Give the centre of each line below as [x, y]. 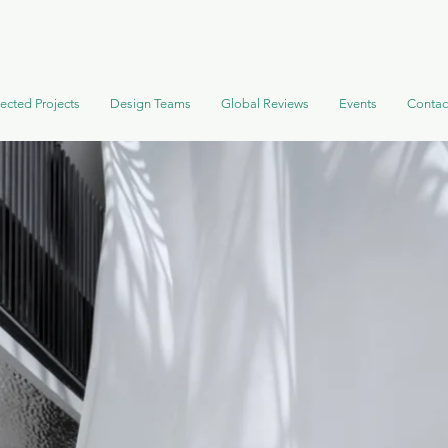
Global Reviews [264, 103]
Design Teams [150, 103]
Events [357, 103]
